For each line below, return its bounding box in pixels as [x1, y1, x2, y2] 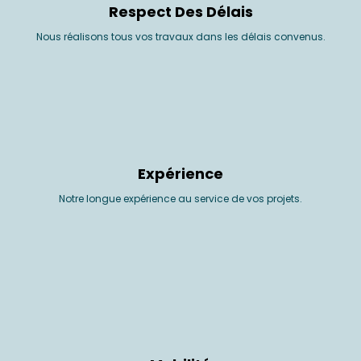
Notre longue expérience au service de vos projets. [59, 192, 302, 206]
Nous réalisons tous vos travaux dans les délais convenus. [35, 30, 326, 44]
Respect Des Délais [108, 2, 253, 23]
